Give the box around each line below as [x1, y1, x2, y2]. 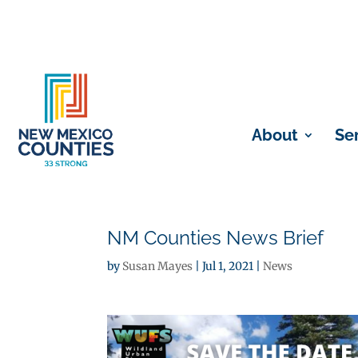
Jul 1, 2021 [202, 259, 254, 273]
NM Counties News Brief [107, 226, 324, 249]
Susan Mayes [122, 259, 193, 273]
